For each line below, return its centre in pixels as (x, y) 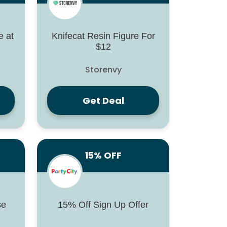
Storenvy (103, 70)
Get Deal (103, 101)
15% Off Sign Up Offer (103, 205)
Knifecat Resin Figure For (103, 36)
